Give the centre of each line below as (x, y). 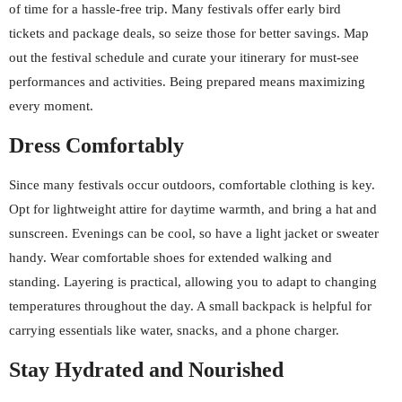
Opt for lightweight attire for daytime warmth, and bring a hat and (193, 209)
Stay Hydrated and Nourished (146, 370)
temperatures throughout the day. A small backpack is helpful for (190, 306)
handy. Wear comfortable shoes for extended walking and (170, 258)
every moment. (51, 106)
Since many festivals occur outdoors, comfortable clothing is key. (192, 185)
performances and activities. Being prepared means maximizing (187, 82)
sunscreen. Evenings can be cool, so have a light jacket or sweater (194, 233)
